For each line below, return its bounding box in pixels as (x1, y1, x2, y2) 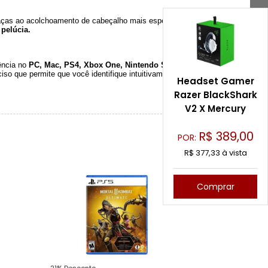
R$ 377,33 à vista (184, 147, 247, 159)
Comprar (196, 180, 234, 193)
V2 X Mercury (185, 102, 246, 115)
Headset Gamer (176, 75, 254, 88)
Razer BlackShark (173, 89, 257, 102)
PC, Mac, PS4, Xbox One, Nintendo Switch (29, 60, 186, 69)
